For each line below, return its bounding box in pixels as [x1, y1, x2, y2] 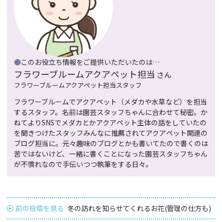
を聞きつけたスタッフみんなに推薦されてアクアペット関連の [14, 128, 208, 138]
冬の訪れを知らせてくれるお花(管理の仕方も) [67, 203, 211, 214]
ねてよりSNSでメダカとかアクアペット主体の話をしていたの [14, 117, 207, 128]
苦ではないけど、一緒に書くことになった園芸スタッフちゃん [14, 149, 208, 159]
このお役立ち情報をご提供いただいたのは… [21, 57, 160, 67]
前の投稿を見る [14, 203, 64, 214]
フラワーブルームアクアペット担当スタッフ [14, 80, 142, 90]
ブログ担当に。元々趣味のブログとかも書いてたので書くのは [14, 138, 208, 149]
